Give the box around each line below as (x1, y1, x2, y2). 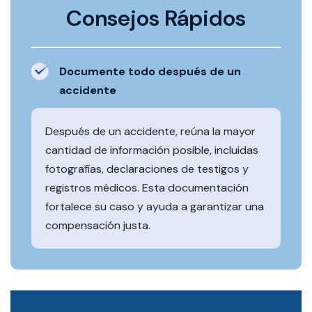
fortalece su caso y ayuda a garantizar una (45, 198, 264, 214)
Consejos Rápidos (66, 3, 246, 33)
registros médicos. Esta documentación (45, 180, 249, 195)
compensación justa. (45, 217, 150, 233)
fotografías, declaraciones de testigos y (45, 161, 249, 176)
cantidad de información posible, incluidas (45, 142, 258, 157)
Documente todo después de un (59, 63, 241, 79)
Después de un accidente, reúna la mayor (45, 123, 256, 139)
